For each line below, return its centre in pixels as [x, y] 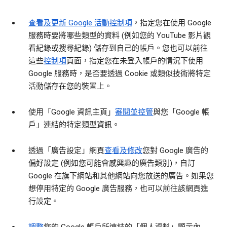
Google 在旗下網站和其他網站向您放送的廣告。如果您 [121, 176]
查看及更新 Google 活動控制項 [80, 23]
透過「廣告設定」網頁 [66, 151]
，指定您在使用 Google [172, 23]
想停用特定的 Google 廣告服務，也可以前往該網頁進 [118, 189]
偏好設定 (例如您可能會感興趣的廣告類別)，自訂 [112, 163]
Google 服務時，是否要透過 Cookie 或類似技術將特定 [120, 74]
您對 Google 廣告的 [175, 151]
